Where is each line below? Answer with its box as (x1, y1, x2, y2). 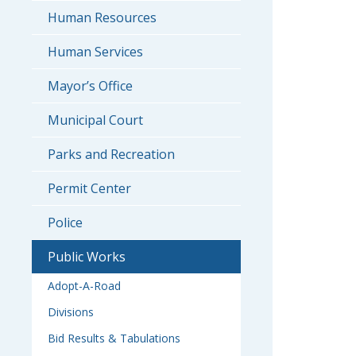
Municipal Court (48, 111, 143, 129)
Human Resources (48, 9, 157, 26)
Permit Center (48, 180, 131, 197)
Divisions (48, 304, 94, 319)
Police (48, 214, 83, 231)
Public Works (48, 248, 126, 265)
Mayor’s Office (48, 77, 133, 95)
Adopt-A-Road (48, 278, 121, 293)
